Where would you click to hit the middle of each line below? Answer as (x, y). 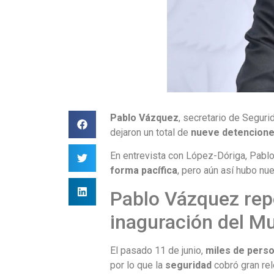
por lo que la (138, 265)
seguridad (189, 265)
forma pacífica (144, 171)
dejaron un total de (151, 132)
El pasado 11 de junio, (158, 250)
